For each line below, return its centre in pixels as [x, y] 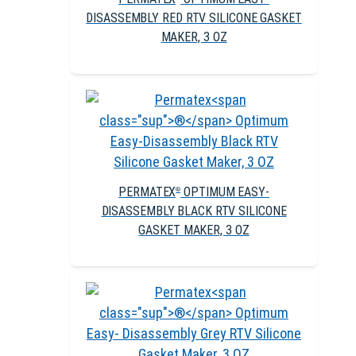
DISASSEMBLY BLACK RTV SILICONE [194, 211]
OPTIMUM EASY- [225, 192]
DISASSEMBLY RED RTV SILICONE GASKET [194, 18]
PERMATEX [147, 192]
